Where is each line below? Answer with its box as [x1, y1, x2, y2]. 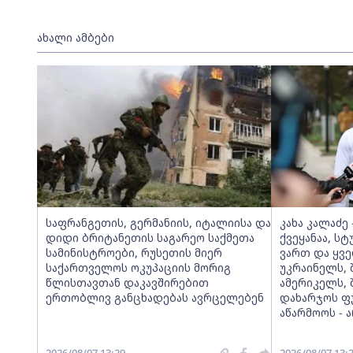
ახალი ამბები [36, 30, 114, 45]
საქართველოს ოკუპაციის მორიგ [45, 260, 231, 275]
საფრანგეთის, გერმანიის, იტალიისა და [45, 215, 271, 230]
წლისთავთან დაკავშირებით [45, 275, 209, 290]
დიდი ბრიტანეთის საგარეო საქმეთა [45, 230, 255, 245]
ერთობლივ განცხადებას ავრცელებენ [45, 290, 264, 305]
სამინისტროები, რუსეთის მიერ [45, 245, 222, 260]
